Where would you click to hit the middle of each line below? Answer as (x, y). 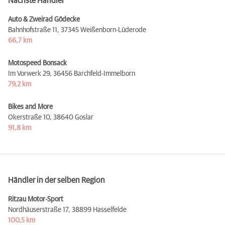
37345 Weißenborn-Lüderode (103, 30)
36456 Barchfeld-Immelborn (94, 74)
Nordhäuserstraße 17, (39, 210)
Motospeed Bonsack (37, 63)
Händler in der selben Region (57, 180)
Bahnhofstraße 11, (34, 30)
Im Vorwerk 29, (30, 74)
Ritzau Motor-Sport (36, 199)
